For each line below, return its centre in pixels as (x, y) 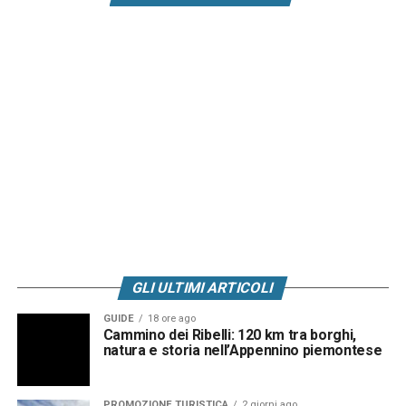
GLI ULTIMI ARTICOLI (203, 288)
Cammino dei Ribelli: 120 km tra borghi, (230, 335)
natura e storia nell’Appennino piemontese (242, 351)
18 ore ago (171, 319)
